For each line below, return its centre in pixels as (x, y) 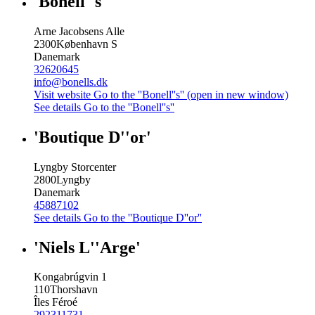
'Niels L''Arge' (87, 247)
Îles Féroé (56, 302)
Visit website (64, 94)
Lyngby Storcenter (75, 167)
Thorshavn (74, 290)
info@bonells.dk (71, 82)
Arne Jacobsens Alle (79, 31)
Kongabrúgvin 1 (70, 277)
